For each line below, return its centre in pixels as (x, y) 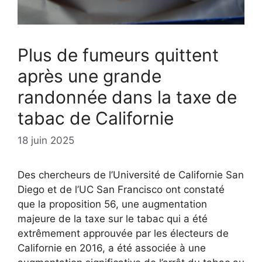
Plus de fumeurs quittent (118, 55)
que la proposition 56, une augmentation (112, 204)
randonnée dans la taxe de (127, 97)
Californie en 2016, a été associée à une (112, 248)
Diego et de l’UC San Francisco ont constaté (121, 190)
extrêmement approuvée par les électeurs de (123, 234)
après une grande (89, 76)
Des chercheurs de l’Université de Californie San (131, 175)
